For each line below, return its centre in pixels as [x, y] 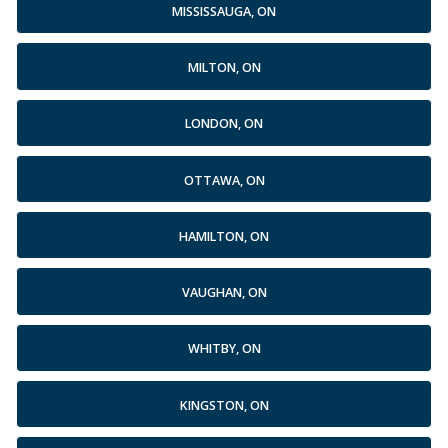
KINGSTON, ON [224, 405]
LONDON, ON [224, 124]
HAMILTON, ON [224, 236]
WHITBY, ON [224, 349]
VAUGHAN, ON [224, 293]
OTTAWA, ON [224, 180]
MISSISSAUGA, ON [224, 11]
